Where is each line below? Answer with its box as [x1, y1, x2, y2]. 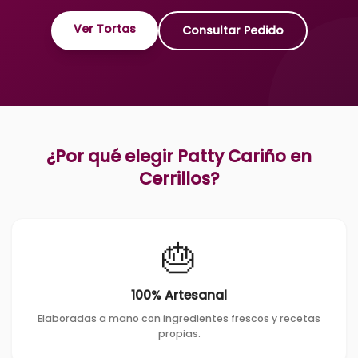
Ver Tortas [73, 21, 136, 37]
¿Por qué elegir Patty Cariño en [46, 144, 312, 168]
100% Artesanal [131, 285, 227, 304]
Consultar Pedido [181, 22, 284, 38]
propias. [157, 326, 201, 340]
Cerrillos [138, 166, 210, 190]
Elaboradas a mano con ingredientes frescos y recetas [38, 311, 320, 325]
